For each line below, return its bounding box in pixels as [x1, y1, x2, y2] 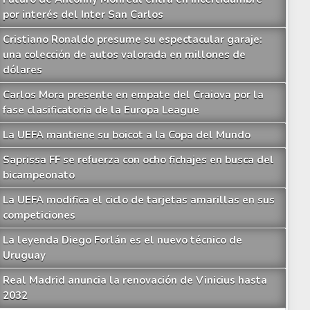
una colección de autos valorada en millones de [2, 47, 246, 62]
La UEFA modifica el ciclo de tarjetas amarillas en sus [2, 192, 275, 207]
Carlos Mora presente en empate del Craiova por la [2, 87, 264, 102]
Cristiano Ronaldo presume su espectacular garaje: [2, 32, 262, 46]
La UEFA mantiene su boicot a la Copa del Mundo [2, 127, 250, 142]
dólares [2, 62, 42, 77]
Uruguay [2, 248, 46, 262]
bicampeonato [2, 167, 75, 182]
